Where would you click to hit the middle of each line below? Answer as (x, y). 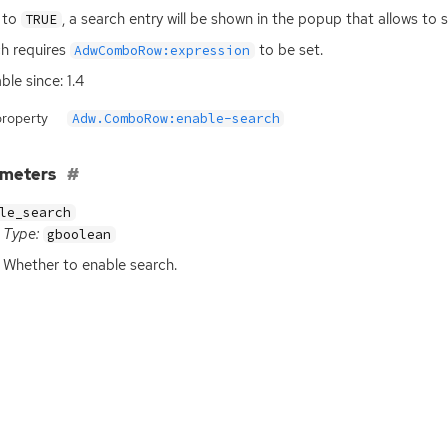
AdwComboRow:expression (162, 50)
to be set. (288, 49)
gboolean (79, 235)
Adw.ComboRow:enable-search (175, 119)
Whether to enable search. (89, 265)
